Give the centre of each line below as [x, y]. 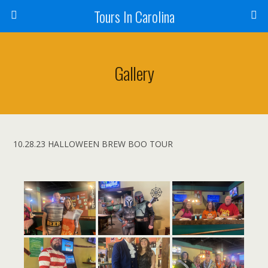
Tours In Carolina [134, 16]
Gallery [134, 73]
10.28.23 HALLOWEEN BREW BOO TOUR [93, 144]
